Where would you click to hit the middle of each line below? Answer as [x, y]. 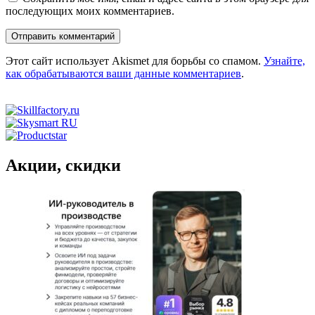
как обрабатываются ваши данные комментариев [123, 73]
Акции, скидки [63, 165]
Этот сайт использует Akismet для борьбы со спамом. [135, 61]
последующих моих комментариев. [90, 11]
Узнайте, [284, 61]
